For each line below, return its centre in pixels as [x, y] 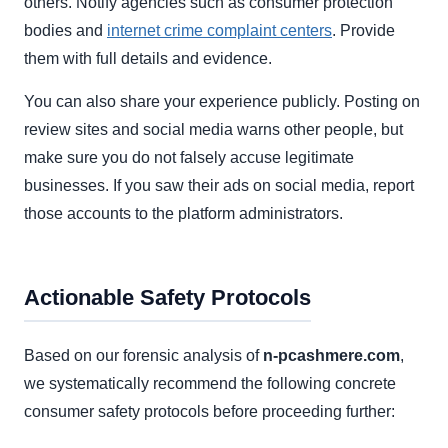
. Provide [363, 31]
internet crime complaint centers [219, 31]
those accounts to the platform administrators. [183, 214]
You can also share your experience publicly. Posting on [222, 102]
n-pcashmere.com [331, 356]
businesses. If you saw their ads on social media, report [219, 186]
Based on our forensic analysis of [143, 356]
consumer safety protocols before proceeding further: [209, 412]
